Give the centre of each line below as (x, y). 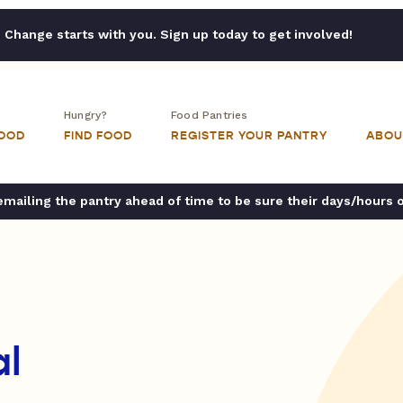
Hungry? (86, 115)
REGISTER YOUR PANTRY (249, 136)
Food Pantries (210, 115)
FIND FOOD (98, 136)
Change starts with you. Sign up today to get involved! (178, 34)
